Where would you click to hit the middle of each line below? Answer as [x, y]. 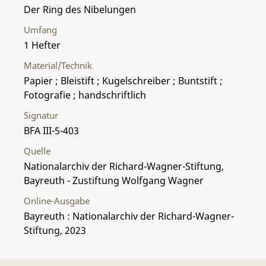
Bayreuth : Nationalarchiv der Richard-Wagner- [129, 216]
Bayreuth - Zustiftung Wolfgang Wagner [114, 180]
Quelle [37, 151]
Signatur [41, 115]
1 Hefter [42, 45]
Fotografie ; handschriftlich [85, 95]
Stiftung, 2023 [55, 230]
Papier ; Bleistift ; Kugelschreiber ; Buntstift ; [123, 80]
